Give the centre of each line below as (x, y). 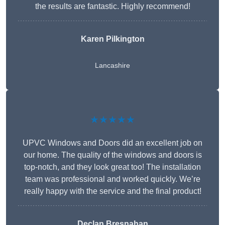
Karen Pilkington (113, 39)
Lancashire (113, 66)
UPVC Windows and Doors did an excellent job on (113, 143)
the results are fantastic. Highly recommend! (113, 7)
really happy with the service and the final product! (113, 191)
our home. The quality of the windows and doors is (113, 155)
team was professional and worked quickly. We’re (113, 179)
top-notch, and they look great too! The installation (113, 167)
